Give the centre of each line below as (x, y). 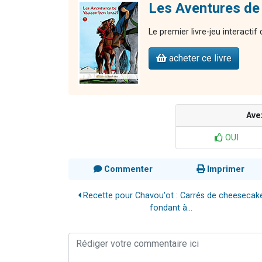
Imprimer (225, 170)
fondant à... (171, 208)
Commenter (127, 170)
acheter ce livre (199, 58)
